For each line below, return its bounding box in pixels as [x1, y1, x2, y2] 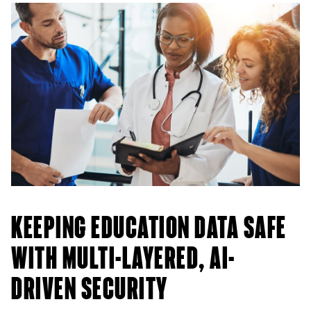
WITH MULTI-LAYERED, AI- [11, 244, 235, 275]
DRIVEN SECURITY [11, 275, 168, 305]
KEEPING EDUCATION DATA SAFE [11, 214, 287, 244]
